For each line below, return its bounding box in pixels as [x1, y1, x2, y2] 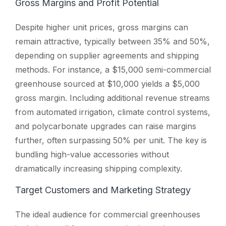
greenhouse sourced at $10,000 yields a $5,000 [15, 78, 200, 89]
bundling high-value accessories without [15, 149, 169, 159]
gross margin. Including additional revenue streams [15, 92, 210, 103]
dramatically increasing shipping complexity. [15, 163, 182, 174]
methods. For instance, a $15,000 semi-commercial [15, 64, 211, 75]
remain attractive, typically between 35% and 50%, [15, 36, 210, 46]
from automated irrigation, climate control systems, [15, 106, 210, 117]
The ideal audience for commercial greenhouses [15, 209, 200, 219]
